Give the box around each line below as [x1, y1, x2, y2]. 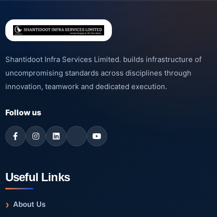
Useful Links [5, 170, 70, 184]
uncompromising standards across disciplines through [5, 68, 191, 78]
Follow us [5, 108, 41, 118]
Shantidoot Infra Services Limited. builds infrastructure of [5, 55, 201, 64]
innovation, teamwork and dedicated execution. [5, 82, 167, 92]
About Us [13, 200, 46, 209]
